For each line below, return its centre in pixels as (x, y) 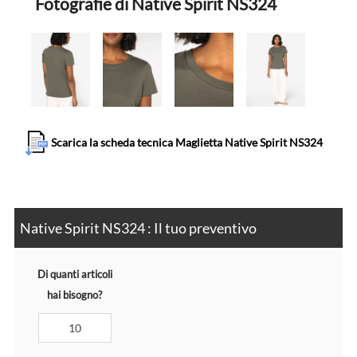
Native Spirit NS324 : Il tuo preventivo (138, 228)
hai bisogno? (75, 295)
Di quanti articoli (75, 275)
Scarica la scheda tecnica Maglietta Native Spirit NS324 (186, 142)
